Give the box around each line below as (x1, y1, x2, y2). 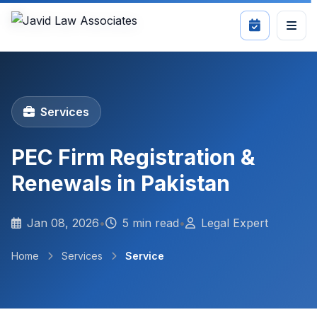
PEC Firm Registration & (11, 144, 255, 170)
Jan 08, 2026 (27, 216, 99, 230)
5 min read (122, 216, 179, 230)
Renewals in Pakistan (11, 171, 230, 196)
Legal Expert (201, 216, 268, 230)
